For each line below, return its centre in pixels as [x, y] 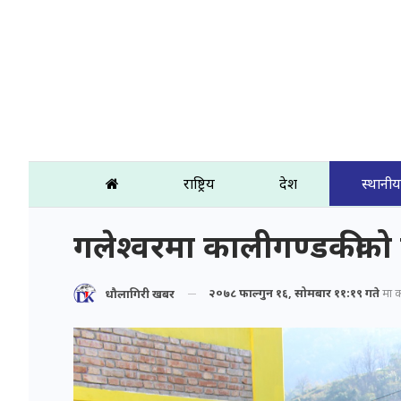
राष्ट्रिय [199, 183]
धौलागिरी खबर [140, 294]
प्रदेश [288, 183]
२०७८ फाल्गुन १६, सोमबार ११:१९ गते [294, 292]
